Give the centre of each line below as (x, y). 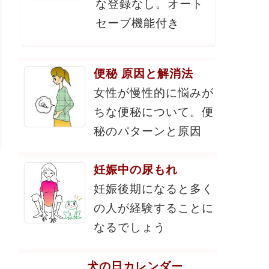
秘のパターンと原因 (148, 131)
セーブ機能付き (138, 22)
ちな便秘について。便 (154, 112)
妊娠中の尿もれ (136, 169)
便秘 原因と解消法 (144, 73)
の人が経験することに (154, 208)
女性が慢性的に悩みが (154, 92)
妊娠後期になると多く (154, 189)
